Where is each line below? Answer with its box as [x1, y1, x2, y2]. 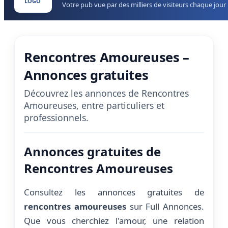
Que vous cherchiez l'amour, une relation [24, 214, 204, 226]
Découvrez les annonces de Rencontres [24, 87, 189, 99]
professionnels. [24, 111, 89, 124]
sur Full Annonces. [126, 200, 204, 212]
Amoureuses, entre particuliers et [24, 99, 164, 111]
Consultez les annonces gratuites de [24, 186, 204, 198]
